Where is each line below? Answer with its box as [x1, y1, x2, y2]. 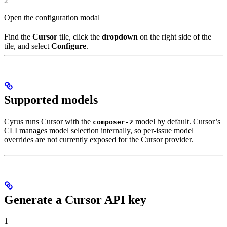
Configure [51, 42, 86, 51]
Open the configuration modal [4, 13, 100, 22]
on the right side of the [138, 32, 211, 42]
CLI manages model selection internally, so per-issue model [4, 126, 194, 135]
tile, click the [57, 32, 102, 42]
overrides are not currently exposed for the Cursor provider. [4, 135, 193, 144]
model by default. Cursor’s [133, 117, 220, 126]
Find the [4, 32, 32, 42]
